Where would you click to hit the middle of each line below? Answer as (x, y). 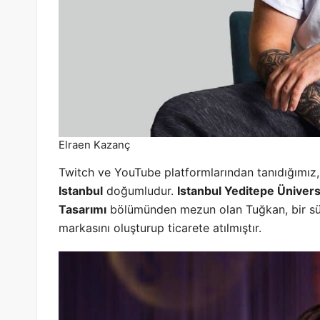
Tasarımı (82, 210)
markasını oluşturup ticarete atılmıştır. (160, 228)
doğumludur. (140, 191)
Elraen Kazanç (95, 145)
